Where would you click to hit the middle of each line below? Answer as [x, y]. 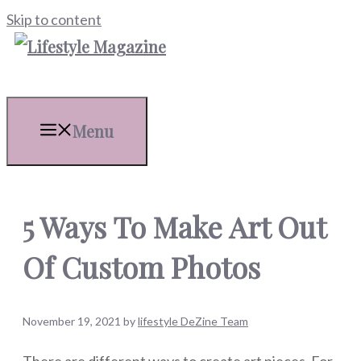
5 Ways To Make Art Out [174, 226]
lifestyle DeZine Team [193, 321]
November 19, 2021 [72, 321]
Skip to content [54, 19]
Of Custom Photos [141, 266]
